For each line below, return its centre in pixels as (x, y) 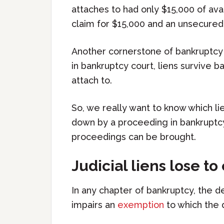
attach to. (92, 80)
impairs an (94, 205)
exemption (142, 205)
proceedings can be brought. (134, 137)
